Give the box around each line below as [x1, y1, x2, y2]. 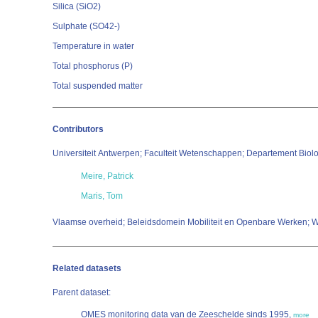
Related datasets [53, 263, 121, 273]
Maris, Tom [81, 191, 123, 201]
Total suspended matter [53, 81, 143, 91]
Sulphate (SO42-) [53, 21, 122, 31]
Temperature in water [53, 41, 136, 51]
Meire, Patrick [81, 171, 133, 181]
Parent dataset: [53, 287, 111, 297]
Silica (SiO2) [53, 1, 103, 11]
